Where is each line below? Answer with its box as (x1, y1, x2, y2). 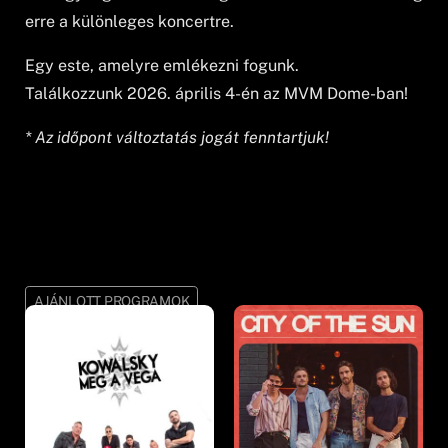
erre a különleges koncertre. (25, 11, 235, 31)
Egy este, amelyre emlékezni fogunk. (25, 55, 300, 75)
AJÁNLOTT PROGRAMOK (34, 293, 190, 310)
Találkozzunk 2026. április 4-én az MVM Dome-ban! (25, 83, 409, 103)
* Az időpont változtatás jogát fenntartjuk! (25, 127, 330, 147)
